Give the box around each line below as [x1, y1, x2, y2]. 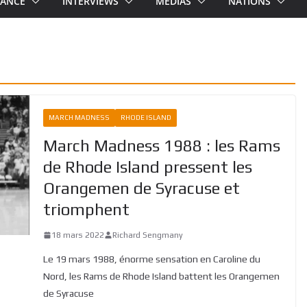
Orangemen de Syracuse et [42, 178, 240, 197]
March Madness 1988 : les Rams [42, 136, 280, 155]
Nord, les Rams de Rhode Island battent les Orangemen [42, 270, 280, 282]
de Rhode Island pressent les [42, 157, 252, 176]
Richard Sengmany [112, 230, 183, 240]
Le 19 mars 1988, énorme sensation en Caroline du [42, 253, 260, 265]
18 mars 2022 [51, 230, 104, 240]
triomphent [42, 199, 130, 219]
